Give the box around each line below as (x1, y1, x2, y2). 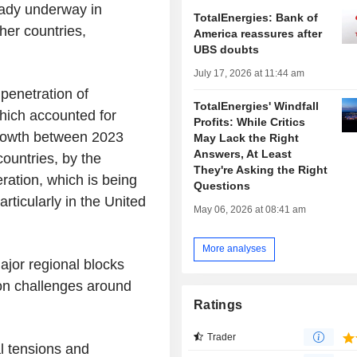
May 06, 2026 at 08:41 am (194, 203, 307, 215)
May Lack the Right (194, 131, 300, 144)
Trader (207, 331, 237, 343)
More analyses (202, 243, 267, 255)
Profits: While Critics (194, 115, 306, 128)
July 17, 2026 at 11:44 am (194, 67, 305, 79)
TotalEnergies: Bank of (194, 10, 319, 24)
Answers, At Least (194, 147, 292, 160)
